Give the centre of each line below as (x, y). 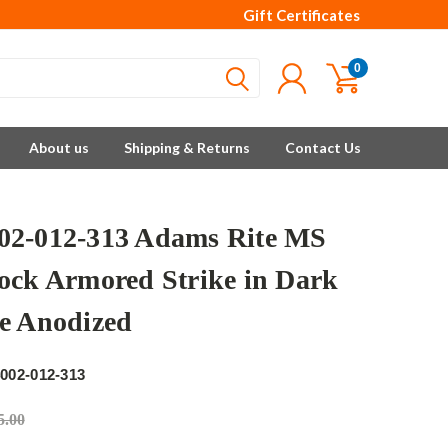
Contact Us (323, 147)
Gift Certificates (301, 15)
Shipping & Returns (187, 147)
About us (59, 147)
